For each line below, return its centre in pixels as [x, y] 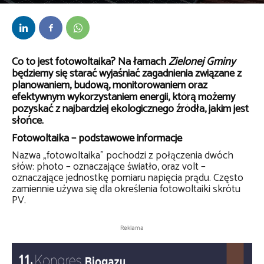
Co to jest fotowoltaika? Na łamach [90, 62]
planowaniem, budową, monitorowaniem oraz [110, 85]
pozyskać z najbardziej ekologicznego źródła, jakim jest [130, 109]
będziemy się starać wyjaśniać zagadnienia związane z [127, 74]
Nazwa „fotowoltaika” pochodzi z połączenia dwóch [123, 156]
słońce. [28, 121]
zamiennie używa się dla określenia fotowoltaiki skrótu [126, 189]
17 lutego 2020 [71, 8]
